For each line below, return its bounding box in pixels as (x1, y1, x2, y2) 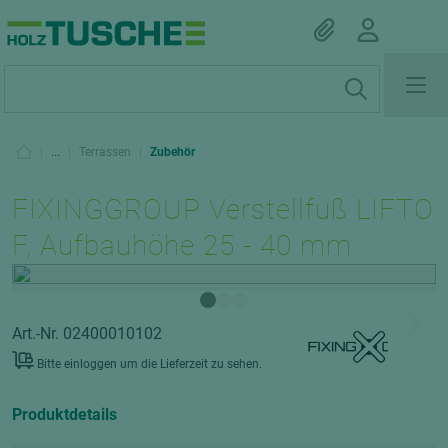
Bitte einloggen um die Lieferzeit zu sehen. (37, 356, 262, 371)
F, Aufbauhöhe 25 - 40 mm (12, 229, 353, 262)
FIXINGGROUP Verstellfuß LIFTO (12, 193, 435, 226)
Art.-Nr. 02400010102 (12, 323, 162, 343)
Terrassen (79, 145, 131, 159)
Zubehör (150, 145, 195, 159)
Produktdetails (12, 405, 117, 424)
